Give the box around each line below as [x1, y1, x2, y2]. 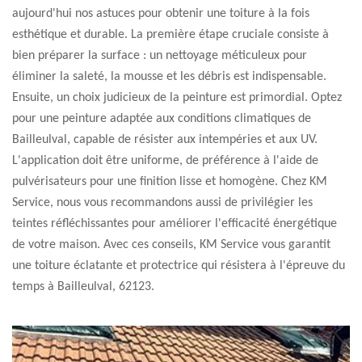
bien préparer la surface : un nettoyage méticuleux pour [12, 49, 307, 62]
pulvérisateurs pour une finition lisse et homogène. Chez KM [12, 175, 327, 188]
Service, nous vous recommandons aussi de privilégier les [12, 196, 313, 209]
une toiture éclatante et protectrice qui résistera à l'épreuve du [12, 259, 345, 272]
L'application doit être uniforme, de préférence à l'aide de [12, 154, 318, 167]
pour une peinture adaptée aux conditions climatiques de [12, 112, 311, 125]
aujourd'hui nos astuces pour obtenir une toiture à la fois [12, 7, 309, 20]
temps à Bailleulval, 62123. [12, 280, 154, 293]
